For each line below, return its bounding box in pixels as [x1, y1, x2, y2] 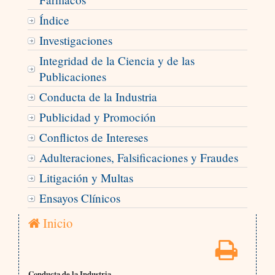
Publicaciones [39, 69, 106, 85]
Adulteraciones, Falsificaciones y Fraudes [39, 150, 238, 166]
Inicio [39, 214, 72, 232]
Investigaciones [39, 33, 112, 48]
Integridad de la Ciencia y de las [39, 53, 195, 69]
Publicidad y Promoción [39, 109, 156, 125]
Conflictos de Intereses [39, 130, 148, 145]
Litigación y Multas [39, 170, 133, 186]
